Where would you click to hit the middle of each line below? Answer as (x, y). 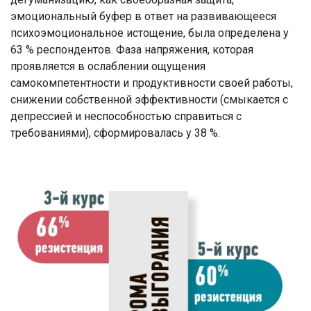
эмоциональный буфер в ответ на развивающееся (143, 16)
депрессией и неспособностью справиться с (126, 116)
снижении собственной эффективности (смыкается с (149, 99)
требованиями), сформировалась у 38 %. (115, 133)
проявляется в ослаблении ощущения (108, 66)
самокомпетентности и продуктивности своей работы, (152, 83)
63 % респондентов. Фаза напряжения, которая (132, 49)
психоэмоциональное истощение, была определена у (150, 33)
